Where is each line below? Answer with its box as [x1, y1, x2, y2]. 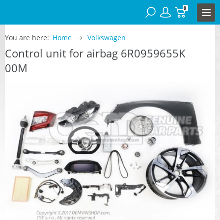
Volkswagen [87, 32, 126, 42]
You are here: [5, 32, 49, 42]
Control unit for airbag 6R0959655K [5, 45, 186, 60]
